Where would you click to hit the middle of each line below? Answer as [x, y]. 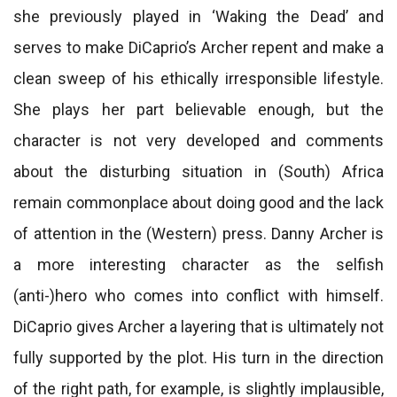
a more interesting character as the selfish [198, 265]
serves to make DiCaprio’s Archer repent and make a [198, 47]
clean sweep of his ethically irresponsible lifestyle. [198, 78]
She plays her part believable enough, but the [198, 109]
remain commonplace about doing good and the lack [198, 202]
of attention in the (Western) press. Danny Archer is [198, 234]
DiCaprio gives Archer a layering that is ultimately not [198, 327]
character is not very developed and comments [198, 140]
